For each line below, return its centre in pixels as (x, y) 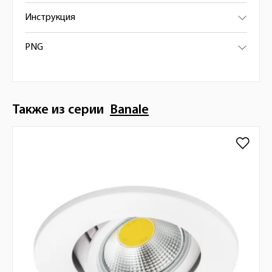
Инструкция (50, 18)
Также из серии (61, 110)
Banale (129, 110)
